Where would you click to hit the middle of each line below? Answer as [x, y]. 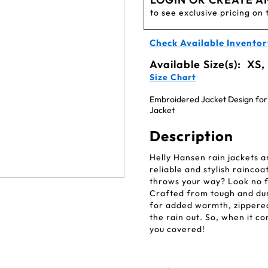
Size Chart [173, 77]
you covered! [177, 229]
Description [191, 136]
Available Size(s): [197, 64]
